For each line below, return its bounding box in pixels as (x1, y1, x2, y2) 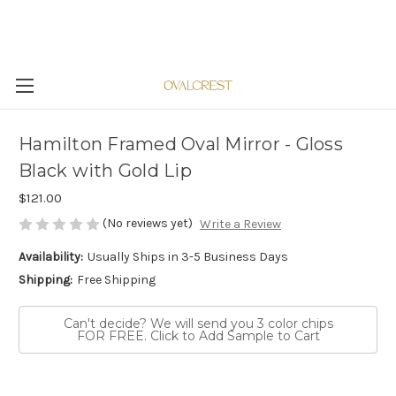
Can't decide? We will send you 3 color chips (63, 316, 333, 332)
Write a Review (199, 217, 281, 232)
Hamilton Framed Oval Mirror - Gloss (19, 133, 343, 156)
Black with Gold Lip (19, 160, 192, 182)
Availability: (19, 249, 83, 265)
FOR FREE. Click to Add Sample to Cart (76, 328, 320, 345)
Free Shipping (76, 272, 156, 288)
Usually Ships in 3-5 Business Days (87, 249, 288, 265)
